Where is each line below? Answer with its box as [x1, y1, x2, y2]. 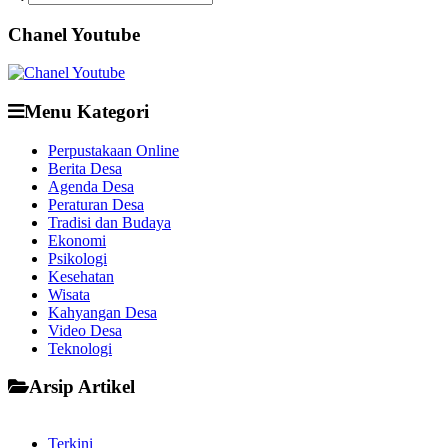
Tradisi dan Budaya [48, 213, 171, 231]
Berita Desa [48, 159, 122, 177]
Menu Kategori [24, 100, 149, 122]
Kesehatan [48, 267, 114, 285]
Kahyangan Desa [48, 303, 157, 321]
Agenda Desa [48, 177, 134, 195]
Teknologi [48, 339, 112, 357]
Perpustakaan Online [48, 141, 179, 159]
